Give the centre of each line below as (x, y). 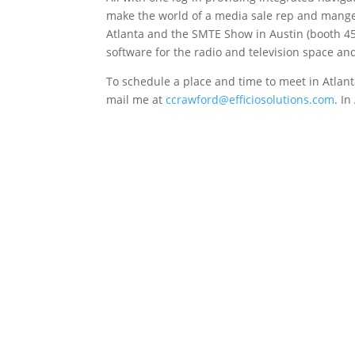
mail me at (136, 100)
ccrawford (193, 100)
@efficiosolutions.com (277, 100)
